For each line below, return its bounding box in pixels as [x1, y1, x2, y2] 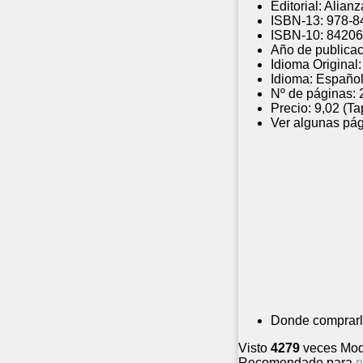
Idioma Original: [271, 58, 361, 72]
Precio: [271, 101, 311, 116]
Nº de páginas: [271, 87, 356, 101]
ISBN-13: [271, 14, 323, 28]
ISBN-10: [271, 28, 323, 43]
